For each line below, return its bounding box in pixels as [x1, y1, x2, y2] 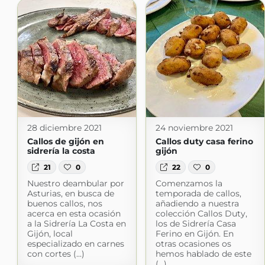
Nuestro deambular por [27, 177, 124, 189]
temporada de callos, [155, 188, 241, 199]
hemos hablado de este [155, 248, 251, 259]
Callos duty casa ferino [155, 136, 253, 147]
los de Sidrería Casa [155, 218, 236, 229]
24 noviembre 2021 [155, 122, 233, 134]
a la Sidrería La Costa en [27, 218, 126, 229]
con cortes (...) [27, 248, 85, 259]
